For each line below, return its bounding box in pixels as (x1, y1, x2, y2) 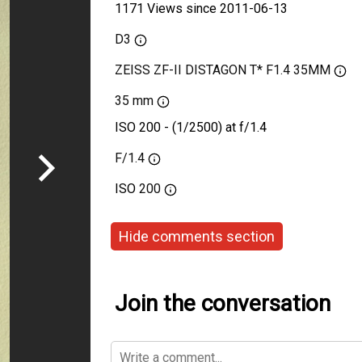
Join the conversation (115, 290, 330, 317)
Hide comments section (119, 227, 275, 245)
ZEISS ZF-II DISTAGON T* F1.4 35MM (115, 62, 330, 78)
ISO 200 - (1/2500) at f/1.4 (115, 120, 267, 135)
